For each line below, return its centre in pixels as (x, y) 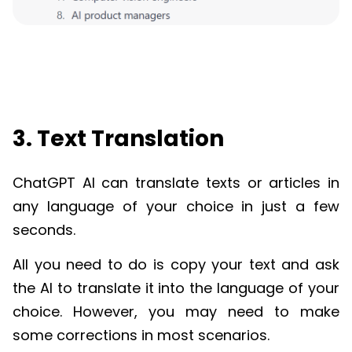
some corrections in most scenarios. (141, 335)
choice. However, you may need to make (176, 312)
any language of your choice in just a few (176, 206)
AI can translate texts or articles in (207, 182)
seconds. (44, 229)
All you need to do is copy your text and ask (176, 265)
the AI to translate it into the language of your (176, 288)
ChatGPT (44, 182)
